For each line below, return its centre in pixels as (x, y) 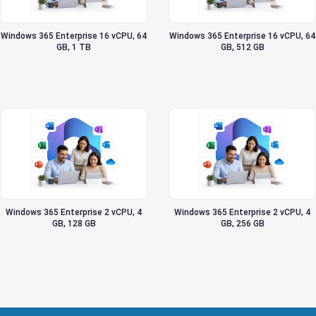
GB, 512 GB (242, 48)
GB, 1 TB (74, 48)
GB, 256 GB (242, 224)
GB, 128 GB (74, 224)
